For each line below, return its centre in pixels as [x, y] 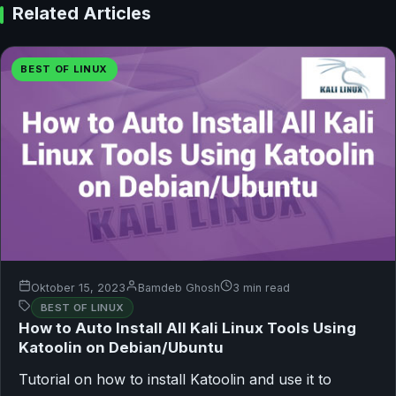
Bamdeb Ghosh [179, 287]
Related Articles [81, 14]
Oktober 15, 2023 [78, 287]
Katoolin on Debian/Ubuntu [121, 348]
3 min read [261, 287]
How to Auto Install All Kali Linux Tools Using [187, 328]
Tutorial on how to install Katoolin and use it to [175, 380]
